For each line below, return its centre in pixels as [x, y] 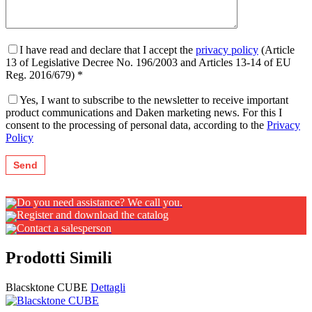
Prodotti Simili [59, 257]
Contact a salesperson [64, 228]
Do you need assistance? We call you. [100, 203]
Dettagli [108, 287]
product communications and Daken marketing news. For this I [144, 113]
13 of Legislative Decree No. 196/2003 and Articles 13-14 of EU [148, 63]
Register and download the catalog [93, 215]
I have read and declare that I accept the [108, 50]
